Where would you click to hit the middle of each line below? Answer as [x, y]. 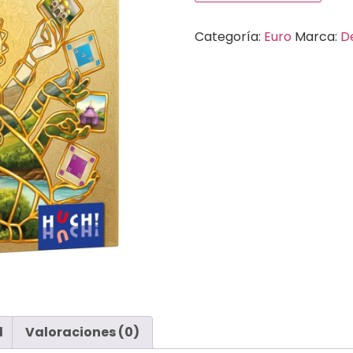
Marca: [317, 36]
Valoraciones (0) [82, 333]
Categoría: [229, 36]
